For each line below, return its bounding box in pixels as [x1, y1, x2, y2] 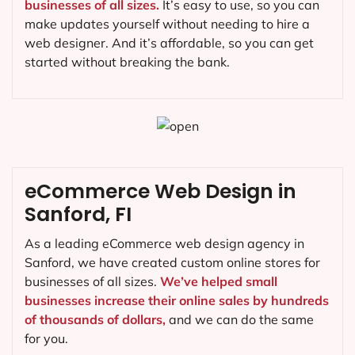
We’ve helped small [160, 273, 277, 289]
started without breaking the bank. [25, 53, 230, 70]
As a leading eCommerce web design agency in [25, 235, 304, 251]
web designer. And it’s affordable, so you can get [25, 34, 314, 51]
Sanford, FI [25, 200, 132, 228]
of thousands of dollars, [25, 311, 166, 327]
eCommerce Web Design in [25, 177, 296, 205]
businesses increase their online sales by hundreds [25, 292, 329, 308]
